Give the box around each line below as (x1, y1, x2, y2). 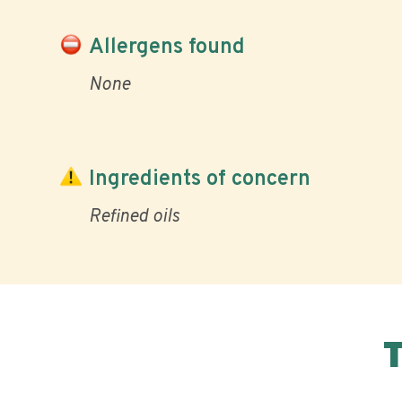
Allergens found (89, 33, 245, 61)
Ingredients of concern (89, 165, 310, 193)
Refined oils (89, 205, 179, 229)
